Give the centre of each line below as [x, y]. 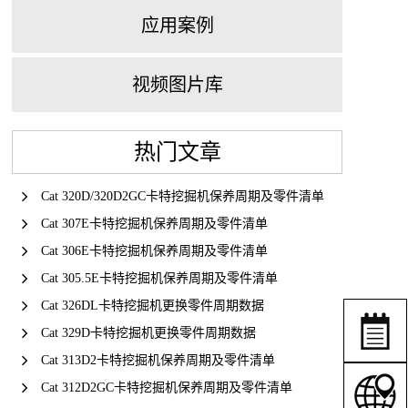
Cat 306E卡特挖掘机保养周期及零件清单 [152, 251]
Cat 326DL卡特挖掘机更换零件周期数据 [150, 306]
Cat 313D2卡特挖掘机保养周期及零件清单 [156, 360]
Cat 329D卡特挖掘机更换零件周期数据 [146, 333]
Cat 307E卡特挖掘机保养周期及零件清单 [152, 224]
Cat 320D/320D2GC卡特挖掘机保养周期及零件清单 [180, 196]
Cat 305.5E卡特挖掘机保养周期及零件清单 [157, 278]
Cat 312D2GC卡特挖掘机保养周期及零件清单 [164, 388]
